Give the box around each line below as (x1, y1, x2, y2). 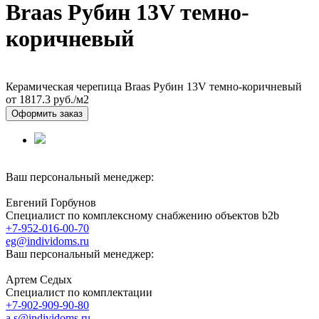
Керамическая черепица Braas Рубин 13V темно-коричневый (6, 80, 302, 93)
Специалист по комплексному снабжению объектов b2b (6, 209, 279, 221)
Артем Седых (6, 273, 72, 286)
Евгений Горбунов (6, 196, 96, 209)
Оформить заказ (11, 108, 83, 119)
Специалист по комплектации (6, 286, 152, 298)
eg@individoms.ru (6, 234, 89, 247)
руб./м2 (51, 93, 89, 105)
